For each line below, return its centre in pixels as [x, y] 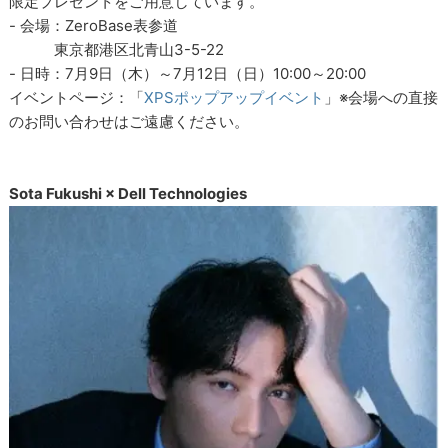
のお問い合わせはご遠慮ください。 [129, 121]
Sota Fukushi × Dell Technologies [128, 193]
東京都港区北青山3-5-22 [117, 49]
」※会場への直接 [381, 97]
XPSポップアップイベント [234, 97]
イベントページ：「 [77, 97]
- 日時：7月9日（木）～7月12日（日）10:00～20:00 [195, 73]
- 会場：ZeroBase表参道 [101, 25]
